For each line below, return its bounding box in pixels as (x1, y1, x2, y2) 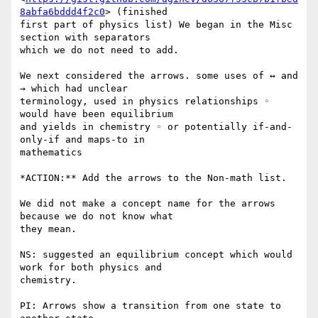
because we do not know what (20, 211, 173, 222)
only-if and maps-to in (20, 134, 145, 146)
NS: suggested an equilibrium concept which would (20, 249, 292, 261)
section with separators (20, 32, 150, 43)
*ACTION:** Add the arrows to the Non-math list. (20, 172, 287, 184)
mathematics (20, 147, 82, 158)
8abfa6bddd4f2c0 (20, 6, 105, 18)
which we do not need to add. (20, 45, 179, 56)
